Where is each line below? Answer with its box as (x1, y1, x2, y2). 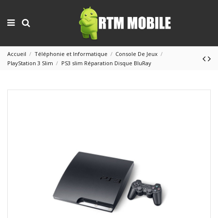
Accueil (7, 50, 26, 57)
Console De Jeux (115, 50, 158, 57)
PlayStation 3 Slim (7, 59, 53, 67)
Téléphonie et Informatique (34, 50, 108, 57)
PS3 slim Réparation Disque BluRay (61, 59, 151, 67)
